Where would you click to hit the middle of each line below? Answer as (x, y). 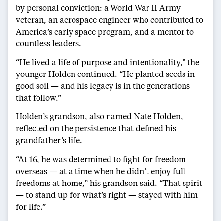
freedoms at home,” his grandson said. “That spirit (109, 183)
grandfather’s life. (49, 140)
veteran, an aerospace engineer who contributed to (110, 19)
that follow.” (38, 97)
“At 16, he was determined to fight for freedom (101, 159)
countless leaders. (49, 43)
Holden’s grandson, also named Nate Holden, (99, 116)
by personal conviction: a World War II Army (98, 7)
